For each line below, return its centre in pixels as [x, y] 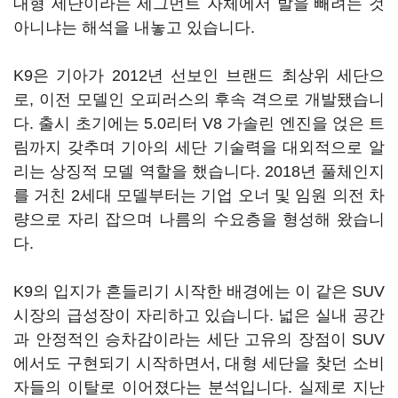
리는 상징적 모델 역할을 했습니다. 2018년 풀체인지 [199, 171]
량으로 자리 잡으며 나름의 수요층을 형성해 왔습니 [199, 219]
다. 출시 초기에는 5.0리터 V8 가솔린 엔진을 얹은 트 [199, 123]
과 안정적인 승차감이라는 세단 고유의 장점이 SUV [199, 339]
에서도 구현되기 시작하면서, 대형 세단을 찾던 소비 [199, 363]
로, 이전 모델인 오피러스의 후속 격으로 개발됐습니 [199, 99]
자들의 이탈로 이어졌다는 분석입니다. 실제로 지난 [199, 387]
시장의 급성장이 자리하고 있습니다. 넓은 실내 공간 [199, 315]
